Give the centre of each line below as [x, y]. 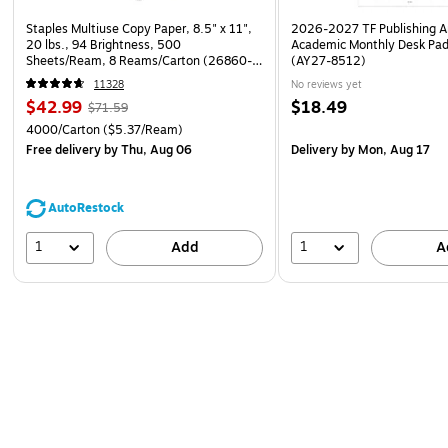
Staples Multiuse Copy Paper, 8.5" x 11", [139, 28]
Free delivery [63, 149]
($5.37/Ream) [141, 129]
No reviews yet [327, 84]
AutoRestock [86, 207]
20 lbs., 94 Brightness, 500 [103, 44]
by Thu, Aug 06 [146, 149]
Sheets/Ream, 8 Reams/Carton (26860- [139, 60]
